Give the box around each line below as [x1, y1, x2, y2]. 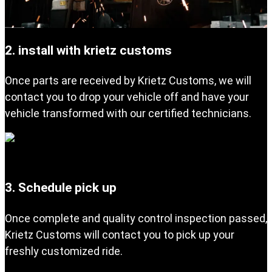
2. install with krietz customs [5, 42, 172, 58]
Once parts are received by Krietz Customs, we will [5, 74, 251, 87]
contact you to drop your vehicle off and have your [5, 90, 249, 104]
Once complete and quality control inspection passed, [5, 211, 267, 225]
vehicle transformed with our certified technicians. [5, 107, 251, 120]
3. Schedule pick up [5, 180, 117, 195]
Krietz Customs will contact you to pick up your [5, 228, 234, 241]
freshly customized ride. [5, 244, 123, 257]
